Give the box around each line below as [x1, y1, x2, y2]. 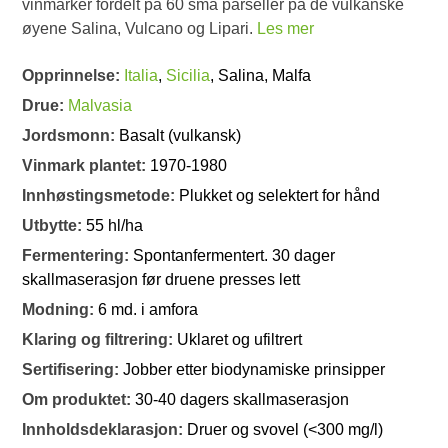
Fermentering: [22, 247, 134, 265]
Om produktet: [22, 391, 136, 409]
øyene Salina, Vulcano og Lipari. [22, 20, 258, 38]
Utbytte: [22, 217, 87, 235]
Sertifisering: [22, 361, 124, 379]
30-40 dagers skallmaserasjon [135, 391, 350, 409]
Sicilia [166, 67, 211, 85]
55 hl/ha [86, 217, 144, 235]
